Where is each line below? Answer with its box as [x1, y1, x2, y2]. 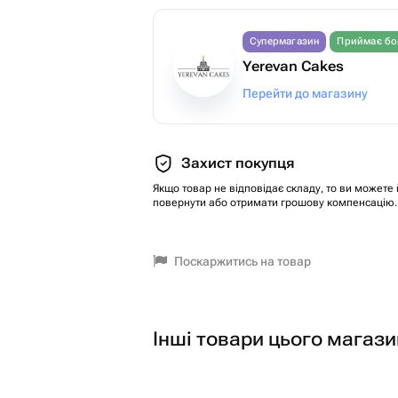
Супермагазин [250, 36, 320, 47]
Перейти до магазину [243, 86, 368, 100]
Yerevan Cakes [243, 58, 344, 75]
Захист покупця [181, 155, 294, 171]
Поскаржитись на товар [174, 254, 311, 268]
